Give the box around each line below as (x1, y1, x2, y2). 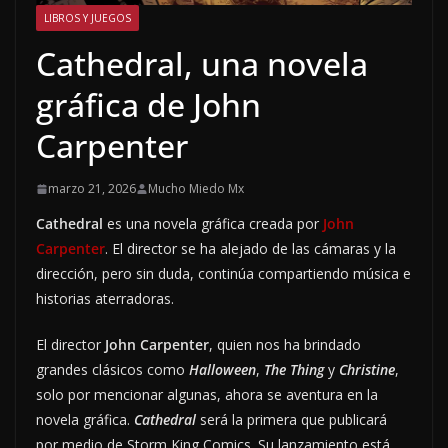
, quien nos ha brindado (209, 335, 361, 355)
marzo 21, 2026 (48, 180, 136, 198)
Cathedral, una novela (36, 42, 368, 86)
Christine (339, 360, 395, 380)
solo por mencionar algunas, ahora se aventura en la (36, 385, 378, 405)
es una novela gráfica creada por (103, 214, 323, 234)
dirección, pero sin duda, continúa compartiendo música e (36, 264, 411, 284)
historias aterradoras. (36, 289, 174, 309)
